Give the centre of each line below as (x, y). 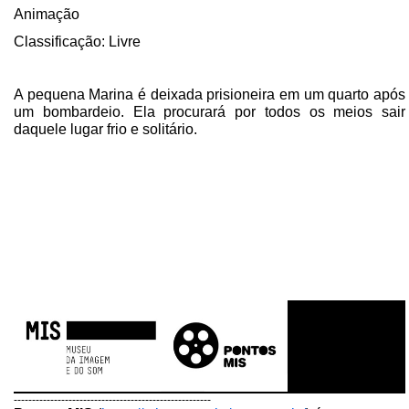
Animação (47, 15)
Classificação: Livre (77, 42)
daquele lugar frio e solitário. (105, 129)
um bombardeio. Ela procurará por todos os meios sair (210, 111)
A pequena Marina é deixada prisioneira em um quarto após (210, 94)
